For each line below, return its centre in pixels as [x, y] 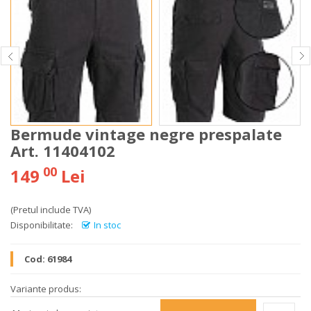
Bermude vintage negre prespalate [146, 134]
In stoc [107, 225]
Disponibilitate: [42, 225]
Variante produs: [46, 289]
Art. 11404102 [63, 151]
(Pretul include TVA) [51, 210]
